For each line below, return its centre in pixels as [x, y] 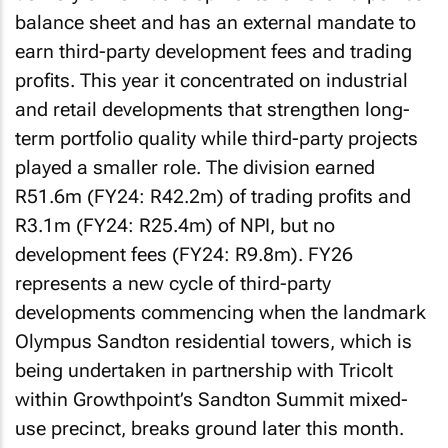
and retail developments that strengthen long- [212, 109]
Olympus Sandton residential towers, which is [213, 341]
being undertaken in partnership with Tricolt [204, 370]
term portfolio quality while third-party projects [216, 138]
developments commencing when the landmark [220, 312]
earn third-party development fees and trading [213, 51]
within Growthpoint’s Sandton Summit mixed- [211, 399]
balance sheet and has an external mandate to [215, 22]
